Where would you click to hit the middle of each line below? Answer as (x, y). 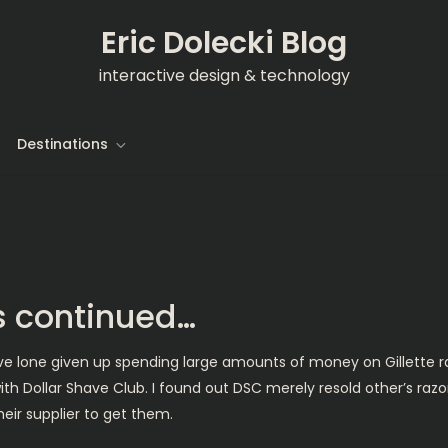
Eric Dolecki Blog (224, 43)
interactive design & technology (224, 75)
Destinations (62, 144)
